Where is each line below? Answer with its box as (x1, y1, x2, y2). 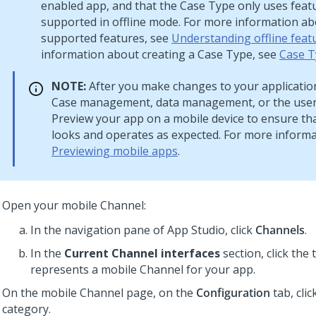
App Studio (167, 222, 225, 238)
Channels (255, 222, 305, 238)
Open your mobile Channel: (2, 197, 146, 213)
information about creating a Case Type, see (41, 47, 279, 62)
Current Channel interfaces (64, 245, 220, 261)
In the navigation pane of (30, 222, 167, 238)
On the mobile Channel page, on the (2, 285, 196, 300)
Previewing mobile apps (51, 143, 178, 159)
